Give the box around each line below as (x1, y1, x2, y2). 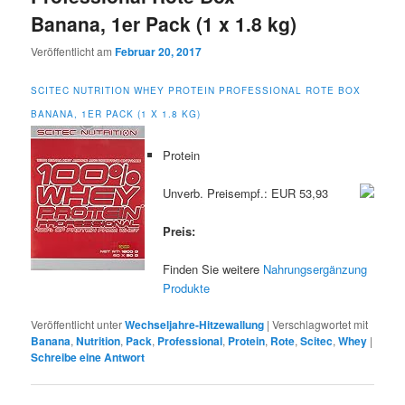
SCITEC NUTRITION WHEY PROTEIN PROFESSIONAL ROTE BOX (31, 84, 362, 98)
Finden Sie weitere (163, 259, 264, 278)
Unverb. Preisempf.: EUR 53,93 (163, 184, 329, 202)
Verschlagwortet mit (272, 316, 369, 333)
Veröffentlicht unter (31, 316, 123, 333)
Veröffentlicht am (31, 43, 116, 60)
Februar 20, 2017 (115, 43, 202, 61)
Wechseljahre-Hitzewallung (125, 316, 265, 334)
